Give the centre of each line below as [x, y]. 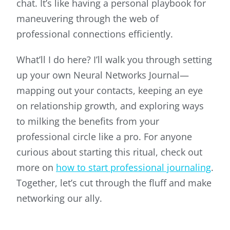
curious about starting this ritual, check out [109, 152]
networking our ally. [59, 198]
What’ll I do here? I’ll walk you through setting [114, 60]
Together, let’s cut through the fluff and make [114, 183]
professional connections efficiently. [95, 34]
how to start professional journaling [133, 168]
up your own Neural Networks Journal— [103, 75]
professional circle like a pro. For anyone [104, 137]
